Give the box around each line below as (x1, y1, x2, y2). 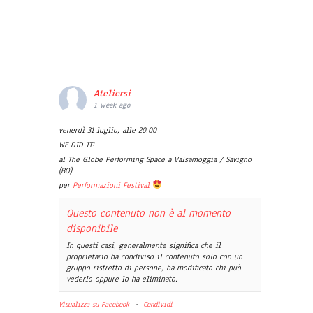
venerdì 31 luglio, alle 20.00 (59, 124, 156, 136)
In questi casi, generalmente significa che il (66, 240, 221, 252)
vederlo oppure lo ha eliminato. (66, 273, 177, 285)
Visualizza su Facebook (59, 299, 129, 310)
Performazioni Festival (73, 180, 150, 191)
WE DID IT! (59, 139, 94, 151)
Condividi (143, 299, 173, 310)
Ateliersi (94, 87, 131, 101)
